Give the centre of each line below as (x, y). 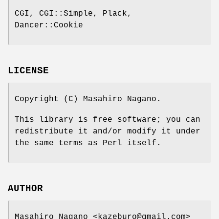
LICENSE (28, 71)
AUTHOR (25, 188)
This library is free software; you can (108, 120)
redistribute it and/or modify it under (108, 131)
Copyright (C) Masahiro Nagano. (88, 99)
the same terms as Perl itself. (88, 143)
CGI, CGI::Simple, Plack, (73, 13)
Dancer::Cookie (49, 25)
